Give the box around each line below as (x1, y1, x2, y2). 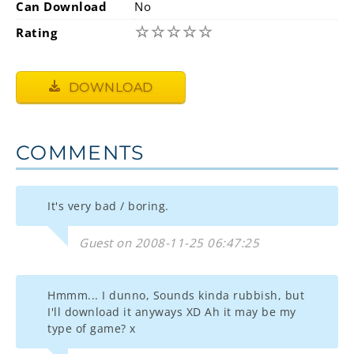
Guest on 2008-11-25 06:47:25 (79, 235, 259, 250)
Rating (16, 24, 57, 40)
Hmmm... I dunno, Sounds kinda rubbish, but (47, 288, 304, 303)
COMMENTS (16, 141, 145, 164)
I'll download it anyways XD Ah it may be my (47, 304, 296, 319)
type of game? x (47, 321, 136, 336)
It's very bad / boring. (47, 198, 169, 213)
